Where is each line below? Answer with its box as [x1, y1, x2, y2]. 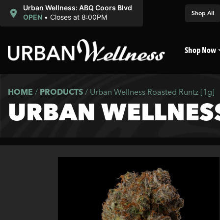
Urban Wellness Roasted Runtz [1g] [90, 87, 215, 97]
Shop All [192, 9, 214, 17]
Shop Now [185, 45, 216, 55]
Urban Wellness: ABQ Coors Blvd [23, 3, 132, 12]
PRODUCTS [40, 87, 83, 97]
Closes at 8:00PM [50, 13, 107, 21]
